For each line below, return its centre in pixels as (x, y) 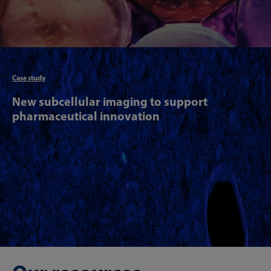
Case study (29, 78)
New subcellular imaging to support (110, 101)
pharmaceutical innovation (86, 116)
